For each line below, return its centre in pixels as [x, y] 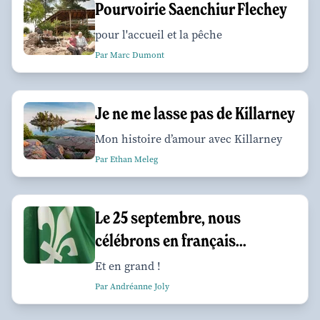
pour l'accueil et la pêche [159, 35]
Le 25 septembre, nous [168, 218]
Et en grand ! [128, 266]
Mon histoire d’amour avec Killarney [189, 139]
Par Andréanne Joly [132, 287]
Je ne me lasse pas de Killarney [195, 114]
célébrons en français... [171, 241]
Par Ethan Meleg [126, 160]
